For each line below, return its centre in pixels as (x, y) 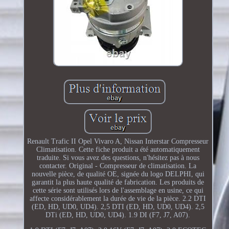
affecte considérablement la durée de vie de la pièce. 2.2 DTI (118, 198)
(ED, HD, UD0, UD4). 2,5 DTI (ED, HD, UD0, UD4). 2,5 (118, 207)
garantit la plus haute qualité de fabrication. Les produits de (118, 182)
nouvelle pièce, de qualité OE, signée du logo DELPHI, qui (118, 174)
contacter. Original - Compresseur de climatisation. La (118, 166)
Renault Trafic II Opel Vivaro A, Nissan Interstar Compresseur (118, 141)
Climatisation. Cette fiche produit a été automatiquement (118, 149)
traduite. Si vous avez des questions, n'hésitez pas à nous (118, 157)
